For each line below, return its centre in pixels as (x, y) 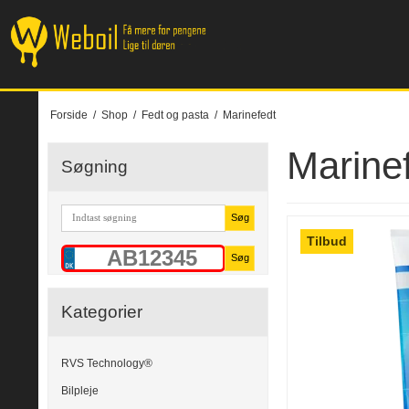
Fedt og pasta (175, 115)
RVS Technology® (107, 363)
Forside (68, 115)
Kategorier (102, 311)
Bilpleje (80, 391)
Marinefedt (249, 115)
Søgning (94, 166)
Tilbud (327, 241)
